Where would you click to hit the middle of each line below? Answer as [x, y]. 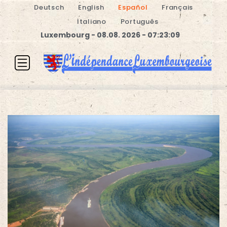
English [91, 7]
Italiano [91, 22]
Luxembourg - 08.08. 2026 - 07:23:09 [110, 35]
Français [177, 7]
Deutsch [49, 7]
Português [139, 22]
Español [133, 7]
